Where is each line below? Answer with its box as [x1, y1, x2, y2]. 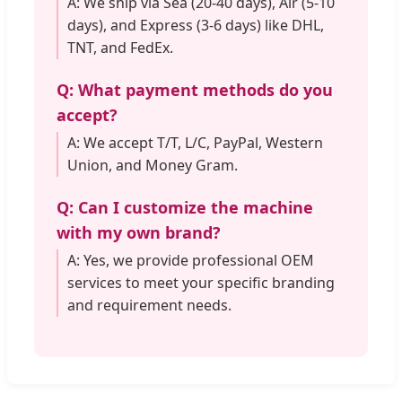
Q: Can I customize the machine [57, 196, 313, 218]
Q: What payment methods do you [57, 78, 333, 100]
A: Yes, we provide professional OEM [67, 249, 314, 270]
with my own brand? [57, 221, 221, 243]
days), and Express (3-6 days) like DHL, [67, 14, 324, 35]
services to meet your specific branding [67, 272, 335, 293]
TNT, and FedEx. [67, 37, 173, 57]
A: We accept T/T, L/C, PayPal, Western [67, 132, 323, 153]
